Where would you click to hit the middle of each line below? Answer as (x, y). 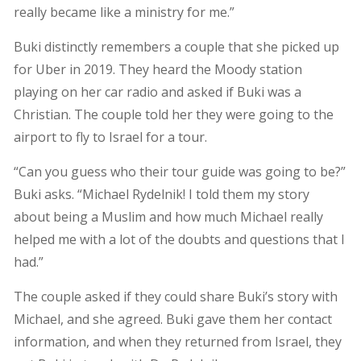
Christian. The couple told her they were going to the (173, 115)
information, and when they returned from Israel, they (177, 342)
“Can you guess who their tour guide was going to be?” (179, 172)
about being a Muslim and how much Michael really (168, 217)
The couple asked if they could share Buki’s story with (175, 297)
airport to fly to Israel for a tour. (110, 137)
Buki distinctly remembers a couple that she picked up (176, 47)
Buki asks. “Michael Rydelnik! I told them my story (161, 195)
